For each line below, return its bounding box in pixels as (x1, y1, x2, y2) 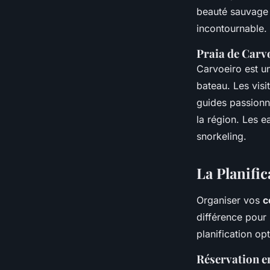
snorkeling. (196, 130, 246, 143)
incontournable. (196, 22, 267, 35)
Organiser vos (196, 194, 263, 207)
